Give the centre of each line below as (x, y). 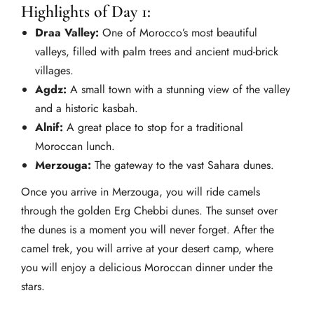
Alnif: (49, 127)
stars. (33, 287)
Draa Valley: (67, 32)
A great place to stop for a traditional (153, 127)
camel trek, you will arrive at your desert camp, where (147, 249)
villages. (54, 70)
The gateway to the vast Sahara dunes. (183, 165)
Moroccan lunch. (75, 146)
